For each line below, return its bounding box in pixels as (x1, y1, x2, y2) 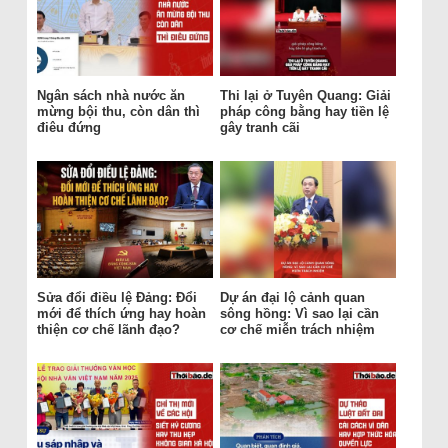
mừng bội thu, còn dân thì (36, 104, 200, 119)
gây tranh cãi (219, 120, 300, 135)
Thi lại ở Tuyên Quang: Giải (219, 88, 391, 103)
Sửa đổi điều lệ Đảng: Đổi (36, 290, 197, 305)
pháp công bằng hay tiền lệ (219, 104, 389, 119)
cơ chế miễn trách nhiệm (219, 322, 375, 337)
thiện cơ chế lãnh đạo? (36, 322, 180, 337)
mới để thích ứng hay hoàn (36, 306, 206, 321)
